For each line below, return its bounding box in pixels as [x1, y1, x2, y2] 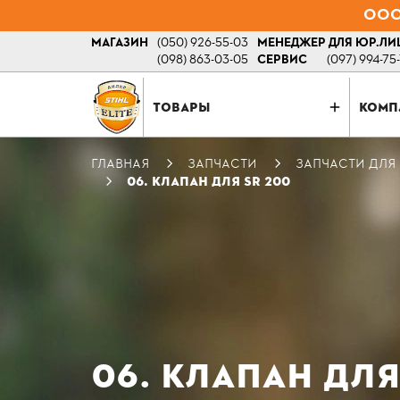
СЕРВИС [257, 52, 307, 69]
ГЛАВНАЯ [91, 155, 149, 171]
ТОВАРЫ [153, 98, 212, 115]
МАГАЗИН [91, 35, 148, 52]
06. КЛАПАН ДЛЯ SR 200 [127, 173, 290, 189]
